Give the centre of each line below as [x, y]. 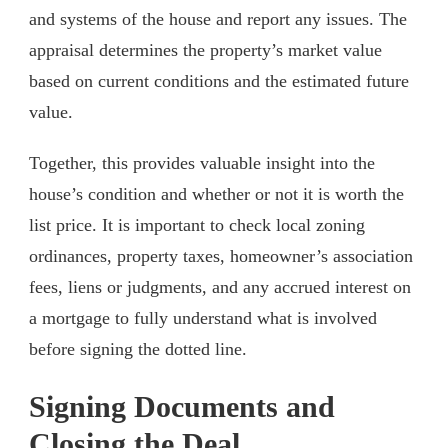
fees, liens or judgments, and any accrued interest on [220, 286]
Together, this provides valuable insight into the [202, 162]
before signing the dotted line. [138, 348]
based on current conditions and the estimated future [219, 80]
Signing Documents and [182, 407]
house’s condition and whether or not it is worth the [216, 193]
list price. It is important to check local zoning [197, 224]
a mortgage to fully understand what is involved [203, 317]
